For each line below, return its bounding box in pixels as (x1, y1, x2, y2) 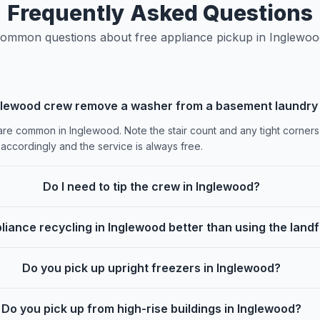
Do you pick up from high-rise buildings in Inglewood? (1, 301, 302, 316)
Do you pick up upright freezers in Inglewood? (22, 261, 281, 275)
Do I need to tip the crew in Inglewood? (43, 179, 261, 194)
